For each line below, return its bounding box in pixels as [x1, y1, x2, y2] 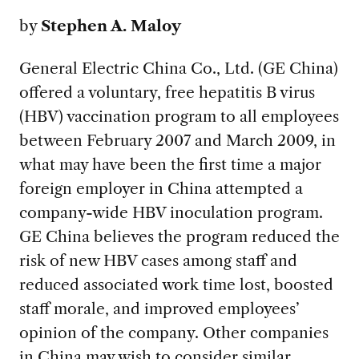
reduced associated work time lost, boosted [18, 275, 333, 295]
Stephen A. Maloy [40, 16, 181, 36]
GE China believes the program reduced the [18, 227, 340, 247]
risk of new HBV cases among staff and [18, 251, 297, 271]
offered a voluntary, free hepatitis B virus [18, 83, 315, 103]
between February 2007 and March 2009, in [18, 131, 336, 151]
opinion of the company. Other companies [18, 323, 329, 343]
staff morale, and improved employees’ [18, 299, 300, 319]
